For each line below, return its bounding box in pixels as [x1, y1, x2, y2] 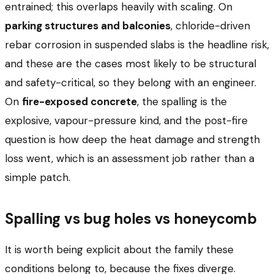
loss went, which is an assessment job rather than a [5, 151, 254, 165]
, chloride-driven [171, 18, 250, 32]
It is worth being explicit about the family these [5, 242, 234, 256]
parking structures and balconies [5, 18, 171, 32]
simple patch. [5, 170, 70, 184]
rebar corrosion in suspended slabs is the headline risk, [5, 37, 269, 51]
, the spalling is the [137, 94, 227, 108]
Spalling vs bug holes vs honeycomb [5, 209, 257, 228]
